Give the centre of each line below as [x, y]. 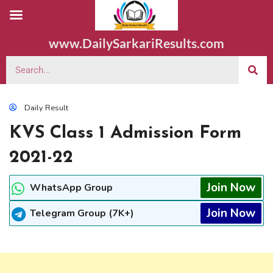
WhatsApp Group [71, 188]
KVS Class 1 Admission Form [125, 133]
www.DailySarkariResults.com [136, 43]
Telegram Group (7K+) [82, 213]
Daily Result [46, 108]
